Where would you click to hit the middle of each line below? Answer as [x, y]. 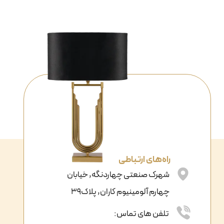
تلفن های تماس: [141, 214]
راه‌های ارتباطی [144, 160]
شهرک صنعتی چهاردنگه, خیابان [118, 175]
